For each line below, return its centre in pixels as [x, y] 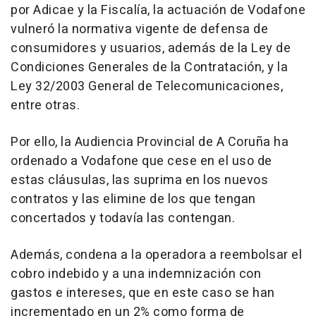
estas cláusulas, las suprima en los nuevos [139, 181]
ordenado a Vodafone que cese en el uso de [141, 162]
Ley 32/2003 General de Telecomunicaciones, [147, 87]
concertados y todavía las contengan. [123, 219]
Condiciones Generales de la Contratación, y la [149, 68]
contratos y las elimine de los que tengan [133, 200]
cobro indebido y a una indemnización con [136, 274]
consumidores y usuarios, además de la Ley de [151, 49]
